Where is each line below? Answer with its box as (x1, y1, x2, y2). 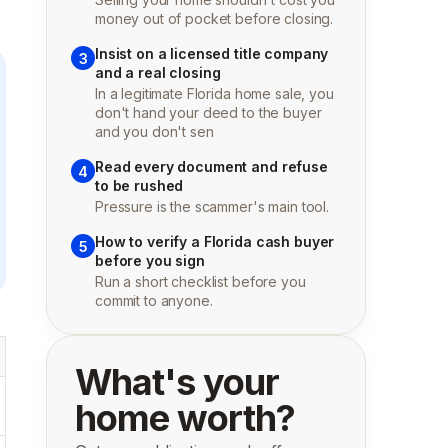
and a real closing (95, 64, 221, 81)
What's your (75, 360, 279, 404)
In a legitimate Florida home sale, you (95, 85, 334, 102)
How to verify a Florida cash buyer (95, 233, 335, 250)
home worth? (75, 396, 295, 440)
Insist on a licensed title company (95, 45, 329, 62)
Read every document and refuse (95, 158, 328, 175)
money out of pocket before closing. (95, 10, 334, 27)
